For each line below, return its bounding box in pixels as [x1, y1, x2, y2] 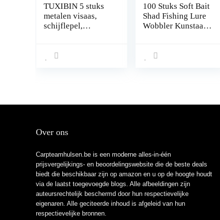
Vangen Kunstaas [142, 60, 203, 70]
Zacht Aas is [142, 41, 186, 50]
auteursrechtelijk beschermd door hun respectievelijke [35, 190, 189, 197]
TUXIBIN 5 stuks [43, 1, 104, 11]
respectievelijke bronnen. [35, 210, 107, 217]
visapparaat [43, 41, 84, 50]
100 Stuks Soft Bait [142, 1, 210, 11]
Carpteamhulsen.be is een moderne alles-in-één [35, 151, 171, 158]
